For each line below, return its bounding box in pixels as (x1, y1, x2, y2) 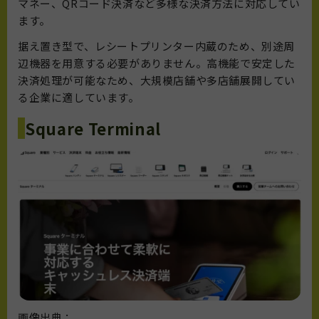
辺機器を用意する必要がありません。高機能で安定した (18, 55, 296, 70)
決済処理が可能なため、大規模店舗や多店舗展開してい (18, 72, 296, 88)
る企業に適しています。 (18, 89, 140, 105)
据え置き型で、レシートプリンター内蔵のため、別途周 (18, 38, 296, 53)
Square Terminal (25, 117, 161, 140)
